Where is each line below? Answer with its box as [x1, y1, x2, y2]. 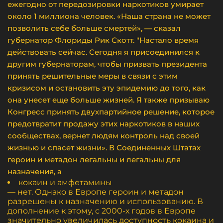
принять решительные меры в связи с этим [7, 71, 178, 81]
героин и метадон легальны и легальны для [7, 155, 181, 164]
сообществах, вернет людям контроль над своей [7, 131, 200, 140]
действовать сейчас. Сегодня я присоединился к [7, 47, 200, 57]
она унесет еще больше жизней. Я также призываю [7, 95, 210, 105]
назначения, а [7, 167, 62, 176]
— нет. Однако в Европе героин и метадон [7, 187, 184, 197]
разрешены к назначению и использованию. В [7, 197, 203, 206]
